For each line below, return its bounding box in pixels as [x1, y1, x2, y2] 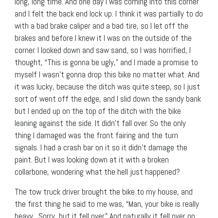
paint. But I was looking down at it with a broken [15, 154, 169, 165]
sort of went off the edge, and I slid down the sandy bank [15, 93, 201, 104]
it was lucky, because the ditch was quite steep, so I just [15, 81, 200, 92]
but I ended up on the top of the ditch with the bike [15, 105, 181, 116]
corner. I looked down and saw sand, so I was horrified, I [15, 44, 191, 55]
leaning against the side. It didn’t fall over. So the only [15, 117, 186, 128]
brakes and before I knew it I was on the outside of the [15, 32, 192, 43]
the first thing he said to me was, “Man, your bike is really [15, 198, 199, 209]
